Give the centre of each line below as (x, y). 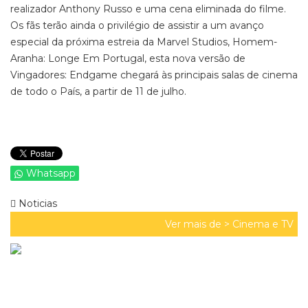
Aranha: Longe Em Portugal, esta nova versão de (128, 58)
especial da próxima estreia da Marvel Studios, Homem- (144, 42)
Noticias (36, 203)
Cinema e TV (263, 224)
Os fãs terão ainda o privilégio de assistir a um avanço (137, 25)
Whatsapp (51, 173)
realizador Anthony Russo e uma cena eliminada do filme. (148, 9)
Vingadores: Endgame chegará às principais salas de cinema (154, 75)
